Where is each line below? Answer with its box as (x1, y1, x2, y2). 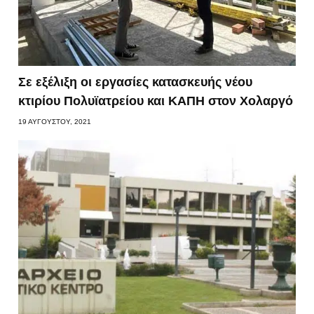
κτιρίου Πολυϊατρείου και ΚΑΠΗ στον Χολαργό (18, 93, 294, 108)
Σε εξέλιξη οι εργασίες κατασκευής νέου (18, 74, 253, 89)
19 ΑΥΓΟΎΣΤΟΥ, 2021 (18, 117, 92, 125)
